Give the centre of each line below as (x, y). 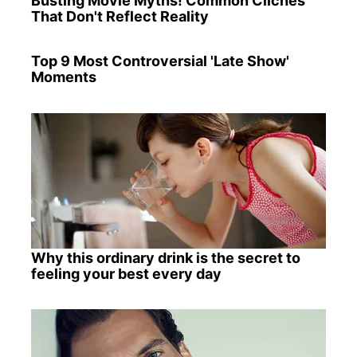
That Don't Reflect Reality (120, 17)
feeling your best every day (126, 273)
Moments (63, 77)
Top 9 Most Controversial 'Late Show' (160, 61)
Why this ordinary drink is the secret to (165, 257)
